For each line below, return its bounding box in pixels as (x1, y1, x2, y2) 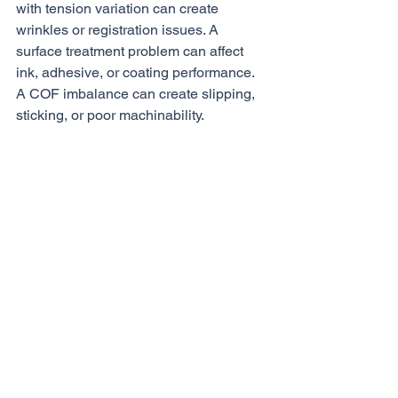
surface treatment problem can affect (16, 43, 247, 60)
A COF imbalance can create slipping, (16, 85, 259, 102)
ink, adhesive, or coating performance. (16, 64, 258, 81)
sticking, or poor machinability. (16, 107, 204, 123)
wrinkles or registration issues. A (16, 21, 222, 38)
